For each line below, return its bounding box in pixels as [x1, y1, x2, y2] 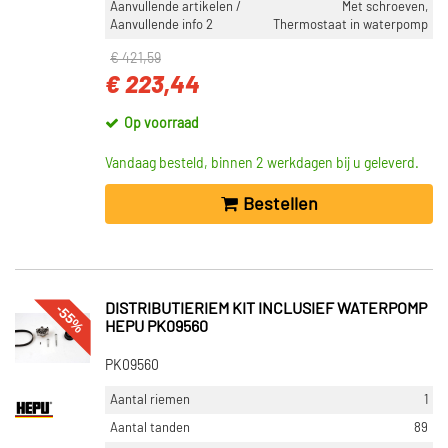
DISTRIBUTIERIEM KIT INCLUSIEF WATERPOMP [105, 301, 427, 317]
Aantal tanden [110, 421, 190, 435]
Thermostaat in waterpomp [273, 18, 428, 32]
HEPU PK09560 [105, 319, 208, 335]
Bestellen [242, 195, 318, 214]
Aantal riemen [110, 393, 190, 407]
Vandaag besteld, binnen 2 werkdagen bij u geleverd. [105, 157, 419, 171]
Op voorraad [124, 117, 199, 131]
